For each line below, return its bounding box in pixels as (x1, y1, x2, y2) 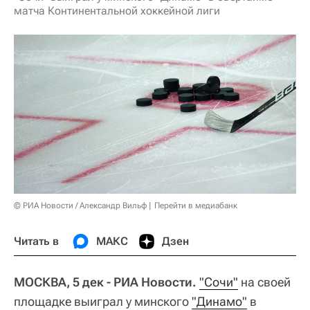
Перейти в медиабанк (154, 200, 237, 210)
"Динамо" (192, 293, 247, 309)
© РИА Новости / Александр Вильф (14, 200, 147, 210)
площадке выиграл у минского (14, 293, 192, 309)
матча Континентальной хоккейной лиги (14, 4, 220, 17)
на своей (238, 274, 291, 289)
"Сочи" (199, 274, 238, 289)
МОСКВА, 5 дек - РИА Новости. (14, 274, 197, 289)
